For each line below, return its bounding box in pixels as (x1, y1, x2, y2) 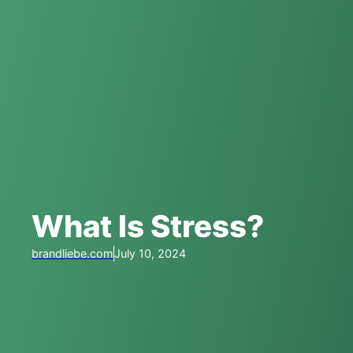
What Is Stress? (32, 207, 264, 244)
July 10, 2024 (114, 246, 186, 260)
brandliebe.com (32, 246, 113, 260)
